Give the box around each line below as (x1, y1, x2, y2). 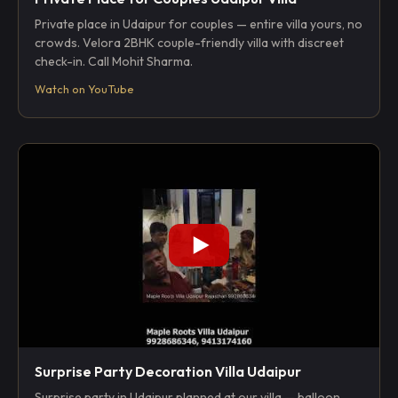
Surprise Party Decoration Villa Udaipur (35, 362, 301, 380)
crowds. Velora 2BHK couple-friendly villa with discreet (35, 35, 344, 52)
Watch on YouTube (35, 82, 134, 97)
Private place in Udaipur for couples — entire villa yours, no (35, 16, 362, 33)
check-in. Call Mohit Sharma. (35, 53, 193, 70)
